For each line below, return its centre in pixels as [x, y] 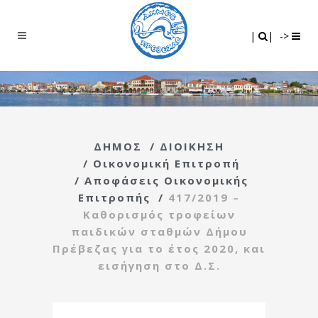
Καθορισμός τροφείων [159, 214]
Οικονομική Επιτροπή [166, 163]
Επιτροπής [114, 197]
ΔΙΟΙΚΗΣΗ [192, 146]
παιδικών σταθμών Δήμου [159, 231]
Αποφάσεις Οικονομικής [166, 180]
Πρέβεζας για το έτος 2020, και [159, 248]
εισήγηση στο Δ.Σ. [159, 265]
